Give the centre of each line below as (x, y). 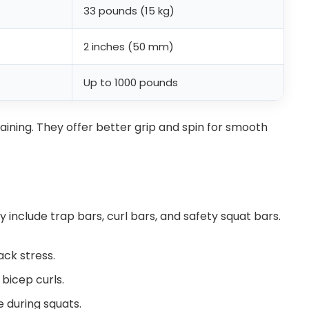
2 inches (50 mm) (129, 47)
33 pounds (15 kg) (129, 11)
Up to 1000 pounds (131, 83)
